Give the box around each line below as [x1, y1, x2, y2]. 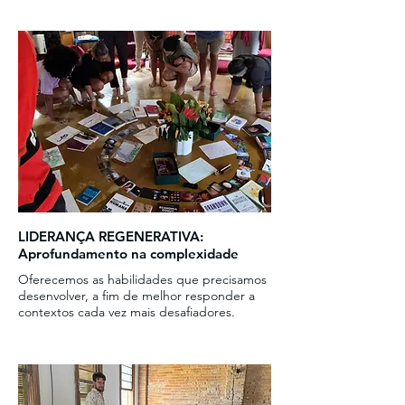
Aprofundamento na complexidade [18, 245, 239, 262]
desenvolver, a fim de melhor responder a [18, 287, 255, 304]
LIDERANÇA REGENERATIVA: [18, 228, 203, 245]
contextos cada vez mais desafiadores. [18, 304, 235, 320]
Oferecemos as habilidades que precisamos [18, 271, 267, 287]
